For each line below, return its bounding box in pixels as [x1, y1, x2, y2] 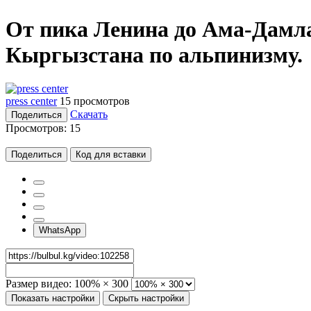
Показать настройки [11, 292, 94, 303]
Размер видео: [6, 277, 72, 289]
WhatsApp [39, 224, 81, 235]
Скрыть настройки [108, 292, 184, 303]
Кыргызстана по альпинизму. [6, 42, 303, 67]
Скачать [70, 108, 108, 120]
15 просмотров [60, 94, 130, 107]
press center [6, 94, 57, 107]
